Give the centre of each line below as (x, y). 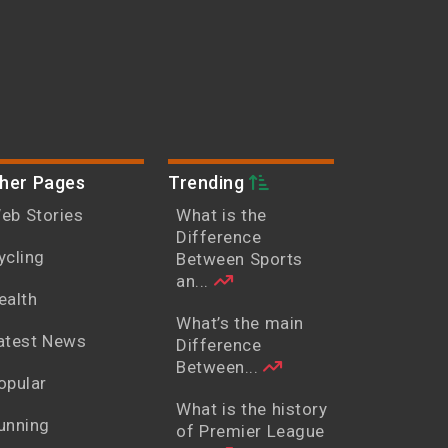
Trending (208, 183)
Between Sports (239, 259)
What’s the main (240, 323)
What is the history (251, 409)
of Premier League (250, 431)
